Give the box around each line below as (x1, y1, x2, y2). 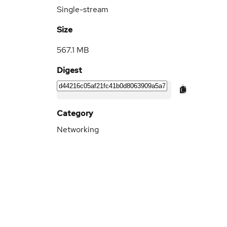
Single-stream (57, 4, 108, 15)
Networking (57, 124, 99, 135)
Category (57, 108, 93, 119)
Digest (57, 65, 82, 75)
